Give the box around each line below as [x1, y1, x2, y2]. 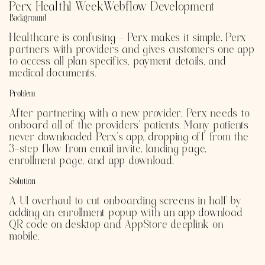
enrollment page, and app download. [9, 154, 174, 170]
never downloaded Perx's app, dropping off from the [9, 130, 249, 146]
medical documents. [9, 66, 97, 82]
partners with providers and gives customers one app [9, 43, 255, 59]
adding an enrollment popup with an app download [9, 206, 243, 222]
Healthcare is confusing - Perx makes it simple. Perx [9, 31, 247, 47]
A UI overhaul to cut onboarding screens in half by [9, 194, 242, 210]
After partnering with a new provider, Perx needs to [9, 106, 250, 122]
